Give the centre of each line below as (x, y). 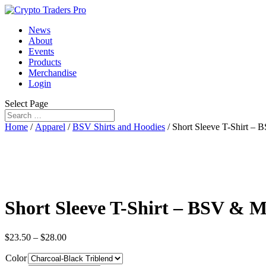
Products (45, 62)
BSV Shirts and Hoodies (119, 127)
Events (41, 51)
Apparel (50, 127)
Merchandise (53, 73)
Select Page (26, 104)
